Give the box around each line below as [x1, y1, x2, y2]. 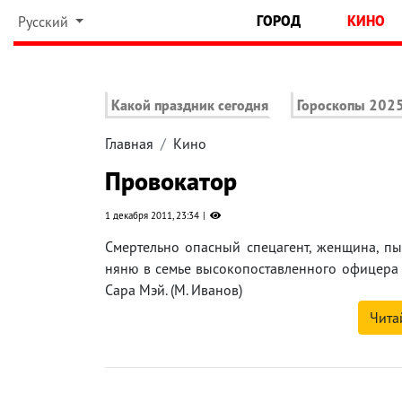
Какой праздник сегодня [111, 96, 268, 115]
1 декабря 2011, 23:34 [105, 209, 199, 223]
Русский [17, 13, 72, 31]
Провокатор [105, 164, 237, 198]
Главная [105, 135, 153, 153]
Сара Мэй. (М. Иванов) [105, 281, 242, 300]
